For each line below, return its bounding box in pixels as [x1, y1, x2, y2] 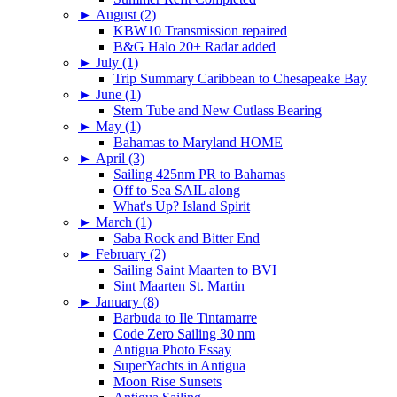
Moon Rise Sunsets [113, 373, 222, 389]
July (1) [96, 54, 138, 70]
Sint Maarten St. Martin [113, 277, 245, 293]
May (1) [96, 118, 141, 134]
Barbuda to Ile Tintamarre [113, 309, 257, 325]
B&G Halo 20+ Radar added [113, 38, 276, 54]
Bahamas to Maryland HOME [113, 134, 283, 150]
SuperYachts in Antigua [113, 357, 245, 373]
